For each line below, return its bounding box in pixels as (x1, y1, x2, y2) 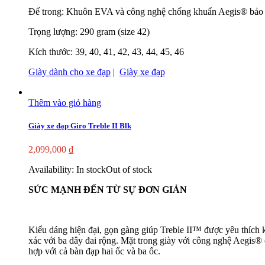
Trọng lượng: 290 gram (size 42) (28, 27, 150, 37)
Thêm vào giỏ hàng (28, 98, 101, 108)
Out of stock (106, 164, 152, 174)
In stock (76, 164, 106, 174)
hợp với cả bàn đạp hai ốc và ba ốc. (28, 245, 160, 256)
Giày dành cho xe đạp (28, 67, 111, 77)
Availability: (28, 164, 76, 174)
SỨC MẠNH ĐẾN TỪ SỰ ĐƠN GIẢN (28, 184, 187, 195)
